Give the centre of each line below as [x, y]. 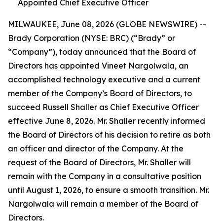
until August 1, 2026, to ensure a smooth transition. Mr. [109, 190]
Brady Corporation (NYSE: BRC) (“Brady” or [92, 38]
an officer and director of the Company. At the [96, 148]
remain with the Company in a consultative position [105, 176]
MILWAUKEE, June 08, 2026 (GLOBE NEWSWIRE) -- [107, 24]
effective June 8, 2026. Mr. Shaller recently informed [107, 121]
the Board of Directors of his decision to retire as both [109, 135]
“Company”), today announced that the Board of [102, 52]
